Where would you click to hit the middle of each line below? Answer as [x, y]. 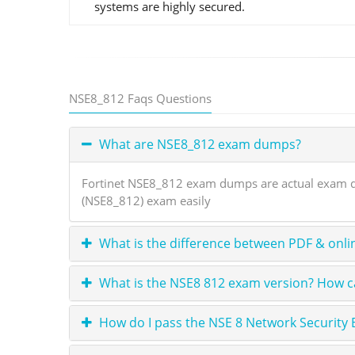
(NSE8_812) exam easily [146, 200]
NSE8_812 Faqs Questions [140, 98]
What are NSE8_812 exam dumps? [198, 144]
